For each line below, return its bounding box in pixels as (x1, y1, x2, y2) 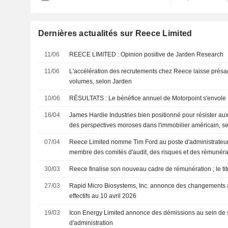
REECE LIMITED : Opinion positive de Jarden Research (121, 50, 224, 58)
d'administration (69, 219, 113, 226)
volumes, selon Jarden (69, 77, 132, 85)
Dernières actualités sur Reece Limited (38, 28, 192, 38)
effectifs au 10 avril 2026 (69, 192, 137, 199)
